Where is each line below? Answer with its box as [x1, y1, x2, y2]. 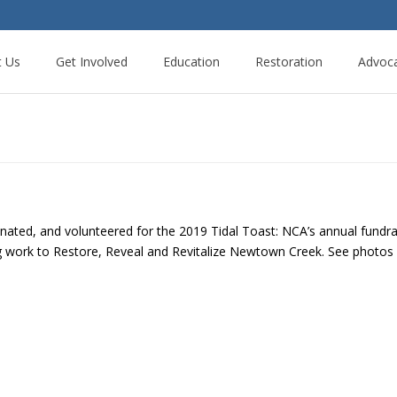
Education [163, 53, 220, 70]
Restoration [255, 53, 323, 70]
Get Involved [56, 53, 128, 70]
